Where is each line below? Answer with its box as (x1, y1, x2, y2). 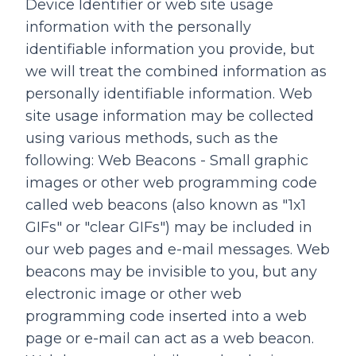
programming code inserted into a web (25, 308, 307, 325)
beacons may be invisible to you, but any (25, 263, 317, 281)
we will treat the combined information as (25, 63, 327, 80)
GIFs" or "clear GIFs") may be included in (25, 219, 312, 236)
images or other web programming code (25, 174, 317, 192)
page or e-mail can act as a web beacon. (25, 330, 314, 347)
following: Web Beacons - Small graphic (25, 152, 308, 169)
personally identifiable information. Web (25, 85, 312, 103)
